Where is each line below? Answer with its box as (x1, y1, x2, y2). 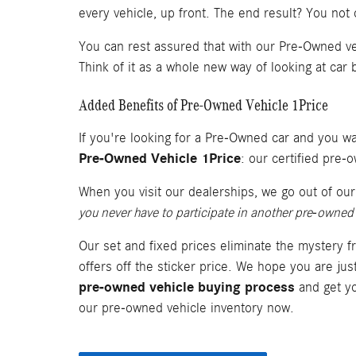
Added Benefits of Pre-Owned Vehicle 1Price (79, 95, 328, 114)
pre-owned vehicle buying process (79, 278, 295, 296)
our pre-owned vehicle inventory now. (79, 300, 294, 315)
